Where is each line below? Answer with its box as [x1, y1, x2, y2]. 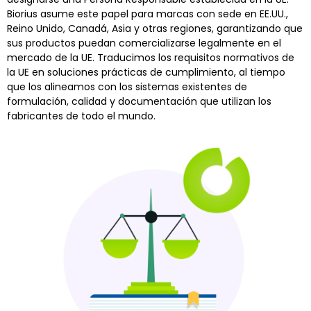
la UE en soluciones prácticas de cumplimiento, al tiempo [7, 65, 285, 79]
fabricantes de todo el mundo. [7, 108, 155, 123]
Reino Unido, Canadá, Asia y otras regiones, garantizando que [7, 21, 303, 35]
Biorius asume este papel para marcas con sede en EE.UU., [7, 6, 288, 21]
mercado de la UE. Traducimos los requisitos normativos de [7, 50, 294, 65]
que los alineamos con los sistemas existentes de [7, 79, 247, 94]
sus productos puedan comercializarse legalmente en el [7, 35, 281, 50]
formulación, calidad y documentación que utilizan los [7, 94, 271, 108]
